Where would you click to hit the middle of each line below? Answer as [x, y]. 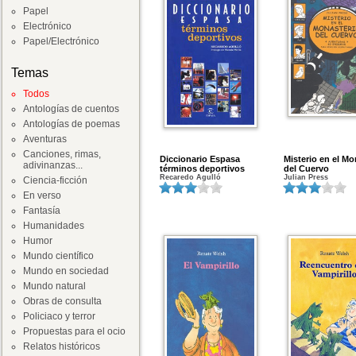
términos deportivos [202, 168]
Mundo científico [58, 256]
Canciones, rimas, [62, 154]
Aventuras [45, 139]
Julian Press [306, 177]
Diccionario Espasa [200, 159]
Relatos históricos [62, 346]
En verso [42, 195]
